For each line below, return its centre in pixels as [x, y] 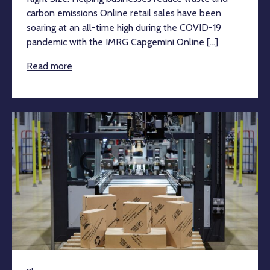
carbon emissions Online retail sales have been [124, 13]
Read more [49, 66]
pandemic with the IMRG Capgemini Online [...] [122, 42]
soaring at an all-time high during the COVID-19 [124, 27]
